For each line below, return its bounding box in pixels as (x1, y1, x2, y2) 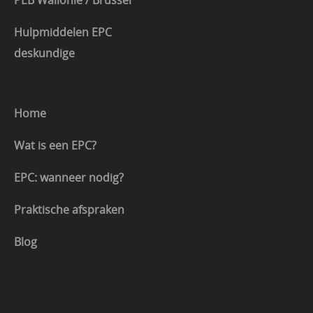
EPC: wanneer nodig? (14, 170, 124, 186)
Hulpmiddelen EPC (14, 24, 112, 41)
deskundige (14, 45, 75, 61)
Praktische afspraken (14, 202, 124, 218)
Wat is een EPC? (14, 138, 96, 154)
